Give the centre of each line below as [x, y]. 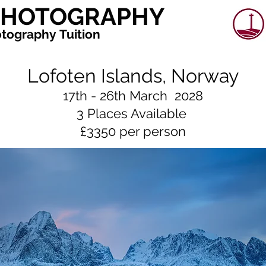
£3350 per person [133, 131]
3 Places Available [133, 113]
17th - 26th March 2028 [133, 96]
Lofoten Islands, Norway [133, 76]
